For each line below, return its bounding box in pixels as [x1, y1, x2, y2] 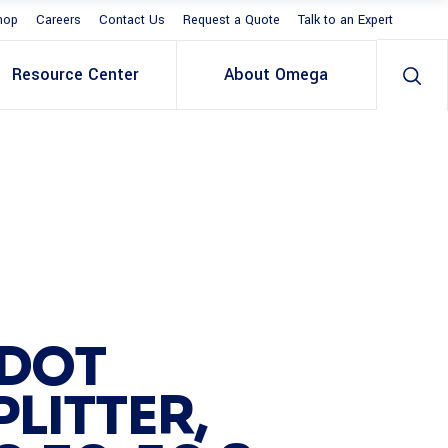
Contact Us [99, 11, 165, 30]
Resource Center [12, 63, 140, 86]
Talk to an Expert [298, 11, 393, 30]
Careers [36, 11, 81, 30]
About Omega [224, 63, 329, 86]
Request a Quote [183, 11, 280, 30]
